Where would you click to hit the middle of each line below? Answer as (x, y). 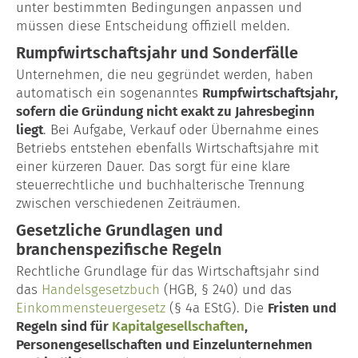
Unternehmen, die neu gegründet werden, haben (165, 74)
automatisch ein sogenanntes (109, 93)
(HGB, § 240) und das (226, 289)
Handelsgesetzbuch (101, 289)
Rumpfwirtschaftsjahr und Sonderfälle (157, 52)
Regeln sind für (64, 326)
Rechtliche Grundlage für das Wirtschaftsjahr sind (168, 271)
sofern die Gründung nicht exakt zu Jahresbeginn (165, 111)
